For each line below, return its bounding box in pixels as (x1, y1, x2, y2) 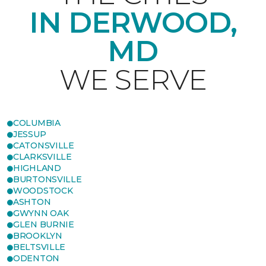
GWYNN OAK (13, 208, 69, 219)
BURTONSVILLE (13, 174, 82, 185)
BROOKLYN (13, 230, 62, 242)
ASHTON (13, 197, 51, 208)
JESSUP (13, 129, 46, 140)
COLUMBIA (13, 118, 61, 129)
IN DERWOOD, (28, 5, 237, 40)
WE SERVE (59, 62, 207, 97)
